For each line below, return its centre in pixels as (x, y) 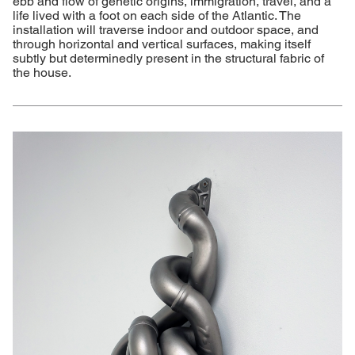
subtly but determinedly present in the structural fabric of (168, 58)
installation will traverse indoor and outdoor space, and (166, 29)
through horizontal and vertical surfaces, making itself (162, 44)
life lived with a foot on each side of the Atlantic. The (157, 15)
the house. (42, 72)
